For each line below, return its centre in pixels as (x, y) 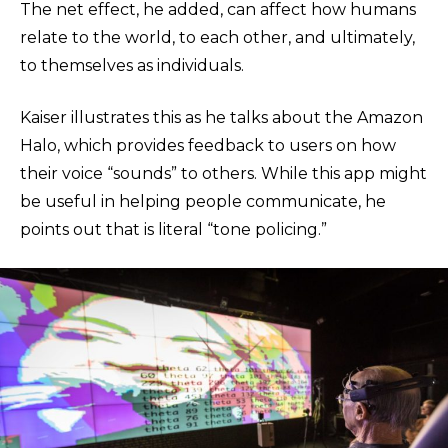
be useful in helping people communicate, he (203, 201)
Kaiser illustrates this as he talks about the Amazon (221, 117)
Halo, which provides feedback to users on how (208, 145)
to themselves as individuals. (132, 65)
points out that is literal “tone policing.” (173, 229)
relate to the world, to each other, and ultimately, (217, 37)
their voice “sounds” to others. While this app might (223, 173)
